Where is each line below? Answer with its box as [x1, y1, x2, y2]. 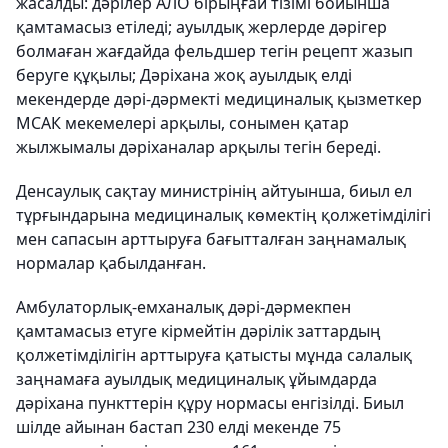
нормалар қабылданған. [16, 251, 206, 274]
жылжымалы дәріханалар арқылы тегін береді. [16, 135, 381, 158]
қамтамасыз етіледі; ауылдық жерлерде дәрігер [16, 15, 387, 38]
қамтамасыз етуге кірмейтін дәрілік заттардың [16, 319, 381, 342]
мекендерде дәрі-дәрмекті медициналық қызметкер [16, 87, 422, 110]
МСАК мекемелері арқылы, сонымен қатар [16, 111, 349, 134]
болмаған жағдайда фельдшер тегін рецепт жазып [16, 39, 413, 62]
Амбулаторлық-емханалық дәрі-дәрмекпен [16, 295, 351, 318]
